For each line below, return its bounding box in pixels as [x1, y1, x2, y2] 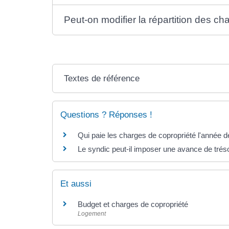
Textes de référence [64, 73, 140, 83]
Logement [78, 210, 106, 217]
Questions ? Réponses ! [60, 109, 152, 120]
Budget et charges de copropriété [78, 199, 188, 209]
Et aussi [60, 178, 91, 189]
